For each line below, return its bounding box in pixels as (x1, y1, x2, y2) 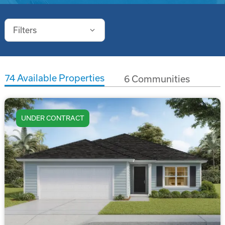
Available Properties (15, 73, 104, 84)
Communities (129, 73, 190, 84)
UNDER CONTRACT (21, 115, 84, 123)
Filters (13, 26, 37, 35)
